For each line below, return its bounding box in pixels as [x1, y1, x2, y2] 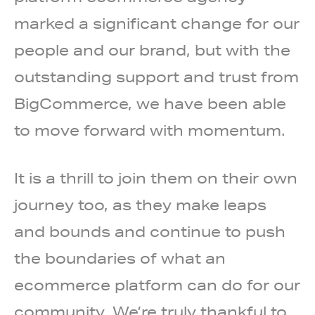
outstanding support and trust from [14, 68, 299, 86]
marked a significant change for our [14, 15, 300, 33]
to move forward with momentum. [14, 122, 290, 140]
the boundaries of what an [14, 250, 226, 268]
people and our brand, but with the [14, 41, 290, 60]
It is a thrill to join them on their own [14, 169, 297, 188]
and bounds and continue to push [14, 223, 285, 241]
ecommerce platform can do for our [14, 276, 300, 295]
